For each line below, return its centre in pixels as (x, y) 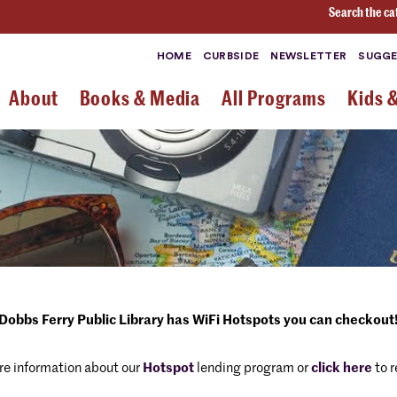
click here (341, 368)
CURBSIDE (231, 56)
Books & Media (140, 98)
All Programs (274, 98)
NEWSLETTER (309, 56)
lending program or (252, 368)
